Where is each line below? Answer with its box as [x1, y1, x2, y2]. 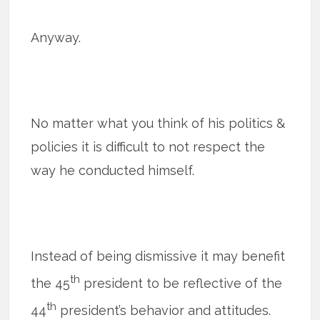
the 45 [31, 275, 71, 291]
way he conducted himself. [31, 162, 195, 178]
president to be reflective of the [80, 275, 283, 291]
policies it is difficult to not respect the [31, 139, 266, 154]
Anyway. [31, 29, 81, 45]
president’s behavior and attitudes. [56, 302, 271, 318]
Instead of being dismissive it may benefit [31, 248, 286, 264]
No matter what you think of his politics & [31, 115, 286, 131]
